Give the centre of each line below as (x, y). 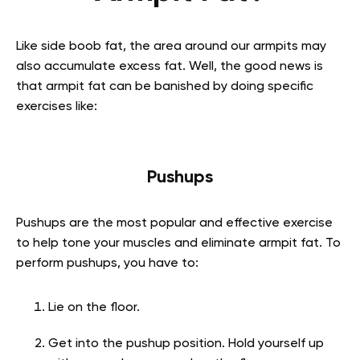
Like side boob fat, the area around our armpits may (171, 47)
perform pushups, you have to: (107, 264)
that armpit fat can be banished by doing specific (165, 87)
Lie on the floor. (94, 308)
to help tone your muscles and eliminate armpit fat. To (178, 244)
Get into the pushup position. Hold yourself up (186, 344)
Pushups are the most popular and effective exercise (174, 224)
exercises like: (57, 107)
